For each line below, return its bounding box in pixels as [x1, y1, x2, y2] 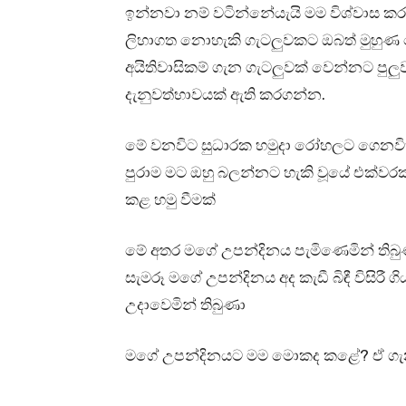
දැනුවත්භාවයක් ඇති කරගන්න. [125, 85, 325, 104]
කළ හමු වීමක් [125, 190, 216, 209]
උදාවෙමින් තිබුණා [125, 295, 246, 314]
